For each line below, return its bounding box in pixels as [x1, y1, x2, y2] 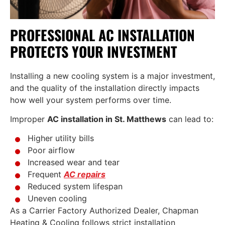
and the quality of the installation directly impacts [10, 82, 199, 93]
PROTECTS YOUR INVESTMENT [10, 41, 177, 62]
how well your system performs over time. [10, 94, 171, 105]
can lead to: [166, 114, 213, 125]
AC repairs [64, 169, 105, 180]
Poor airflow [28, 145, 75, 156]
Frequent [28, 169, 64, 180]
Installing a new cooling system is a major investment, [10, 70, 215, 81]
